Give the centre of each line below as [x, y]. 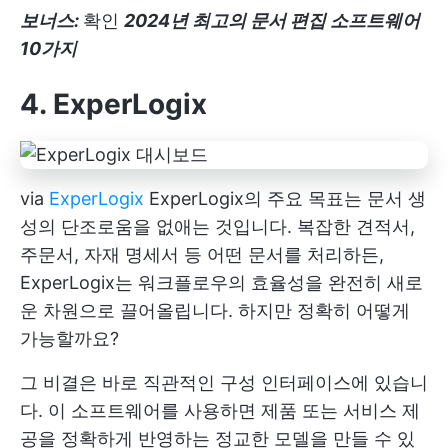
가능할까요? [69, 338]
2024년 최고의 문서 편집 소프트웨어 [272, 20]
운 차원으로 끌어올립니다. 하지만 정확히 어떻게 [215, 310]
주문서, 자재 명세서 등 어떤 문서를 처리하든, [202, 254]
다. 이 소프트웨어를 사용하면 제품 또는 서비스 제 [220, 410]
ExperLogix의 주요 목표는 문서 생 [285, 198]
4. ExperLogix [113, 103]
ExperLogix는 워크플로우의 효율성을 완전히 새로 [221, 282]
